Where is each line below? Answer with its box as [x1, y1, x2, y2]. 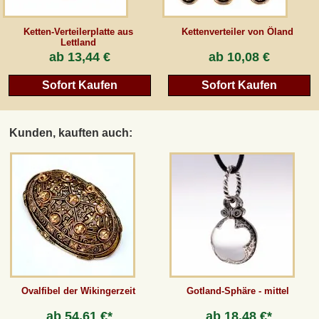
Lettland [60, 37, 96, 48]
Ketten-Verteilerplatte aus [23, 26, 133, 38]
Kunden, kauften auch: [9, 126, 133, 139]
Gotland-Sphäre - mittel [186, 286, 289, 297]
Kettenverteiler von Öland [182, 26, 294, 38]
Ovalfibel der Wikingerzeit [21, 286, 135, 297]
